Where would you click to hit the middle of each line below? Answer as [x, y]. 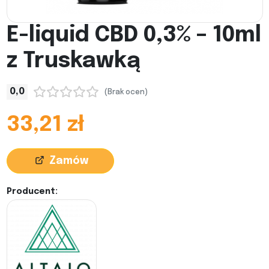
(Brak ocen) [126, 92]
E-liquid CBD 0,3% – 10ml [134, 35]
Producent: [32, 191]
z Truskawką [73, 61]
